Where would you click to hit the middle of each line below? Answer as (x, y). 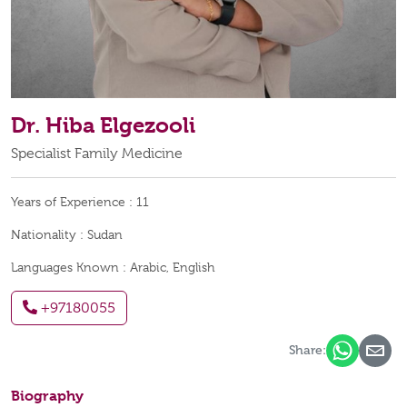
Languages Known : (70, 267)
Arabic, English (172, 267)
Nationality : (49, 234)
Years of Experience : (74, 201)
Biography (47, 395)
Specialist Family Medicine (97, 153)
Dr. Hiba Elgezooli (103, 125)
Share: (308, 350)
